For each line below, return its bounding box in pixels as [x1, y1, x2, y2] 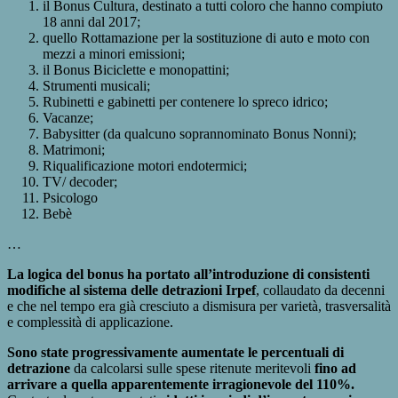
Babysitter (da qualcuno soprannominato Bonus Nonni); [43, 125, 356, 141]
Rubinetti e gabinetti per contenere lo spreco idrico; [43, 93, 328, 109]
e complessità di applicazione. [7, 314, 173, 330]
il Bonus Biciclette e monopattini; [43, 61, 229, 77]
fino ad [314, 360, 356, 376]
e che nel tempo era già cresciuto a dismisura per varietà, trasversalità [7, 298, 391, 314]
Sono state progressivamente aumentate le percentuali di [7, 344, 344, 360]
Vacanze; [43, 109, 93, 125]
